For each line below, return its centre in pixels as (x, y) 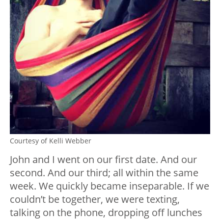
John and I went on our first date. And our (103, 160)
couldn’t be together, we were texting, (95, 199)
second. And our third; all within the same (104, 173)
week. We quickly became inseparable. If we (110, 186)
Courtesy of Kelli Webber (51, 141)
